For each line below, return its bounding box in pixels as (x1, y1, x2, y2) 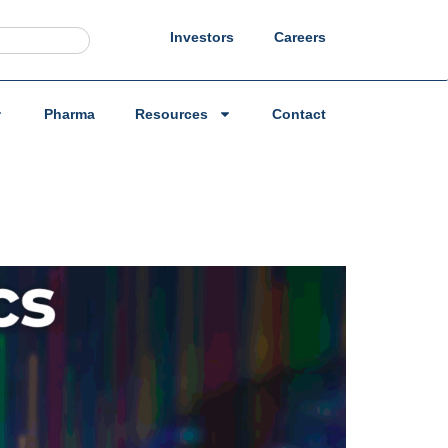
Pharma (44, 106, 95, 122)
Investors (169, 29, 234, 45)
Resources (135, 106, 208, 122)
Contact (272, 106, 326, 122)
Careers (273, 29, 326, 45)
